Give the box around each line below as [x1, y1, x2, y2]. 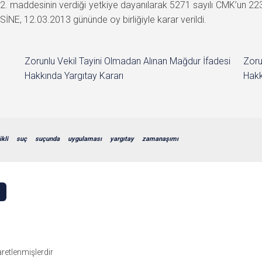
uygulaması [68, 135, 102, 143]
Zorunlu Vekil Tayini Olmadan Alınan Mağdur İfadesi [25, 55, 231, 67]
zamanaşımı [142, 135, 178, 143]
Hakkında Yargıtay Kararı [25, 70, 124, 81]
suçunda [35, 135, 60, 143]
